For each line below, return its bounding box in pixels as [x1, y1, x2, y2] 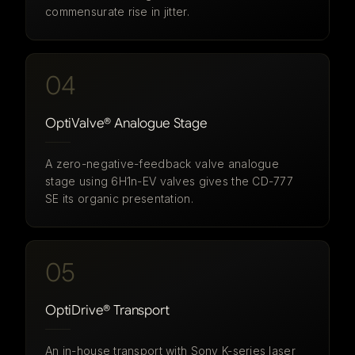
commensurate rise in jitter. [45, 5, 189, 18]
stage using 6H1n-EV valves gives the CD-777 [45, 174, 294, 188]
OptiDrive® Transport [45, 302, 170, 319]
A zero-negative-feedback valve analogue [45, 157, 279, 170]
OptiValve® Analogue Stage [45, 115, 208, 132]
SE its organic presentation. [45, 192, 193, 205]
